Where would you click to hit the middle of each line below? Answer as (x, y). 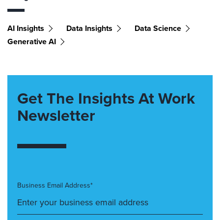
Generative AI (32, 41)
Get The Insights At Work (106, 98)
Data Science (158, 28)
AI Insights (26, 28)
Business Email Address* (55, 185)
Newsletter (56, 115)
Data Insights (89, 28)
